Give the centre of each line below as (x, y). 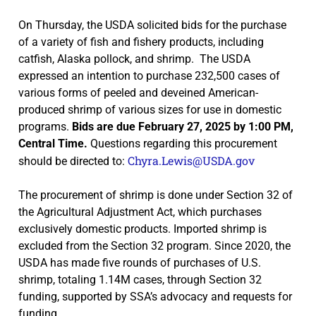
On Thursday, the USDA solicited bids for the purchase (152, 25)
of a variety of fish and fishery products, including (141, 42)
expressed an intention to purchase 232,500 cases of (149, 75)
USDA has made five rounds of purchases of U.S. (140, 262)
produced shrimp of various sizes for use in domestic (150, 109)
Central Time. (53, 143)
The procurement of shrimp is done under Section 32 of (156, 195)
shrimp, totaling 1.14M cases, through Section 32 (140, 279)
